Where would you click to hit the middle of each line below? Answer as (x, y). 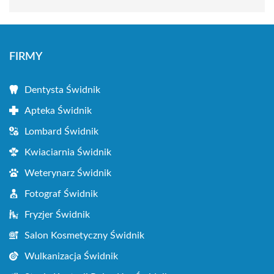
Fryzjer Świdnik (57, 214)
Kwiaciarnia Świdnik (68, 152)
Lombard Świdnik (61, 131)
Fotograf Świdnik (61, 194)
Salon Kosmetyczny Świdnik (84, 235)
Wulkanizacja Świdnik (71, 256)
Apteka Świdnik (58, 110)
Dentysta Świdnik (62, 90)
